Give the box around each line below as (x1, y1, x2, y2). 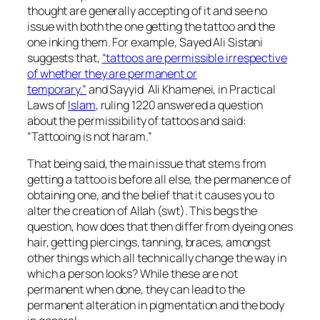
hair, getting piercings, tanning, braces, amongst (27, 234, 271, 250)
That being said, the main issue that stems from (27, 155, 267, 171)
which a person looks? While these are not (27, 265, 238, 281)
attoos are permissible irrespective (110, 49, 287, 66)
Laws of (27, 96, 69, 113)
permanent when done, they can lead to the (27, 281, 245, 297)
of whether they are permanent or (27, 65, 197, 81)
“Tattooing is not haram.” (27, 128, 152, 144)
